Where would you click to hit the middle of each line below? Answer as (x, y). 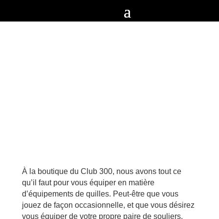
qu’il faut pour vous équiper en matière (88, 183)
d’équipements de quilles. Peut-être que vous (100, 194)
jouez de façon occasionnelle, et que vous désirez (108, 205)
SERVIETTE (109, 93)
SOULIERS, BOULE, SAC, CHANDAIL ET (109, 78)
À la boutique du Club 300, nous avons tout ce (101, 171)
